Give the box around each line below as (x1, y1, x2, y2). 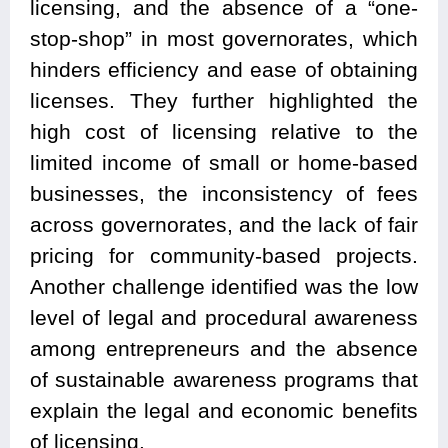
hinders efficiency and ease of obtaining (30, 57, 418, 81)
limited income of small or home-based (30, 150, 418, 174)
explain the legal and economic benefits (30, 398, 418, 422)
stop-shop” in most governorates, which (30, 26, 418, 50)
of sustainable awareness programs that (30, 367, 418, 391)
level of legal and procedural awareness (30, 305, 418, 329)
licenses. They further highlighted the (30, 88, 418, 112)
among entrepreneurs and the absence (30, 336, 418, 360)
